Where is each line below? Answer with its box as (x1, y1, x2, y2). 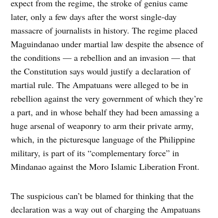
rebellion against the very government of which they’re (11, 92, 203, 105)
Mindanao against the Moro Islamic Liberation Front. (11, 161, 200, 173)
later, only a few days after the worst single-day (11, 11, 177, 23)
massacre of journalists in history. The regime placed (11, 24, 198, 36)
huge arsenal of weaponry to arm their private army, (11, 120, 194, 132)
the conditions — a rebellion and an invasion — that (11, 52, 196, 64)
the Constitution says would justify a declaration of (11, 65, 191, 77)
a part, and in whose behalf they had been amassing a (11, 106, 200, 118)
